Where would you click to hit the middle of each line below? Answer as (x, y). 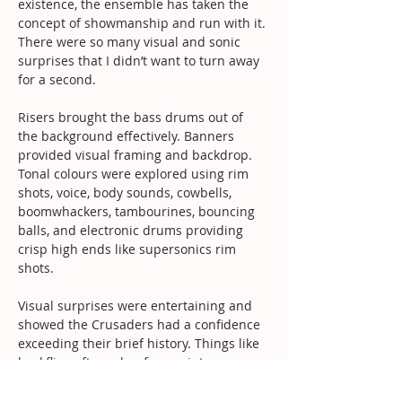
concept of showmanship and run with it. (144, 22)
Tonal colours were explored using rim (135, 173)
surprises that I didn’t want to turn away (140, 60)
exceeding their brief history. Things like (140, 343)
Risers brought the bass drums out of (132, 117)
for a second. (57, 79)
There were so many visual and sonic (131, 41)
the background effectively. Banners (128, 135)
